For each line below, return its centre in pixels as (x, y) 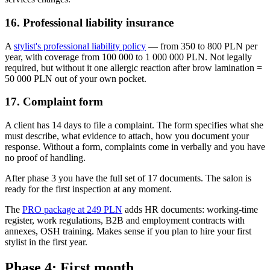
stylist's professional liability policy (80, 46)
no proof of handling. (45, 157)
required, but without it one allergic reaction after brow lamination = (133, 67)
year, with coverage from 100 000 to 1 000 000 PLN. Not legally (128, 57)
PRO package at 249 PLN (72, 209)
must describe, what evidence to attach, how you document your (127, 136)
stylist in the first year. (46, 242)
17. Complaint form (54, 102)
